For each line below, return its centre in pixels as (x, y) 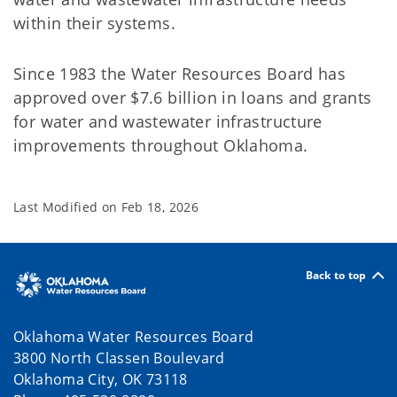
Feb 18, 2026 (160, 207)
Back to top (336, 275)
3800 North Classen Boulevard (119, 358)
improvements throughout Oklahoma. (161, 145)
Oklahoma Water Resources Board (134, 337)
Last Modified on (67, 207)
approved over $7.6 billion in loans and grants (193, 97)
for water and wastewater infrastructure (168, 121)
